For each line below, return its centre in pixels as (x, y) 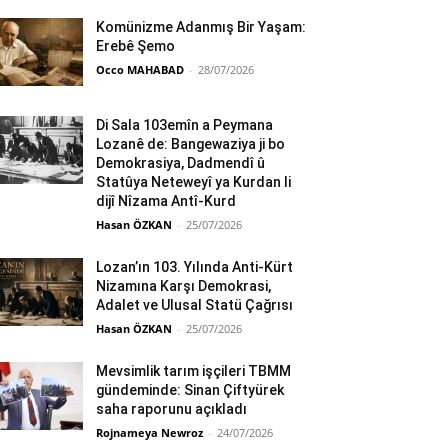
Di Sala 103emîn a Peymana (185, 124)
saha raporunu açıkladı (172, 408)
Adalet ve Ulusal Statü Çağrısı (195, 304)
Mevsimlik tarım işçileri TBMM (194, 370)
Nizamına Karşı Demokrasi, (184, 285)
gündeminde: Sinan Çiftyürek (190, 389)
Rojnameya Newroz (150, 432)
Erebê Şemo (136, 45)
